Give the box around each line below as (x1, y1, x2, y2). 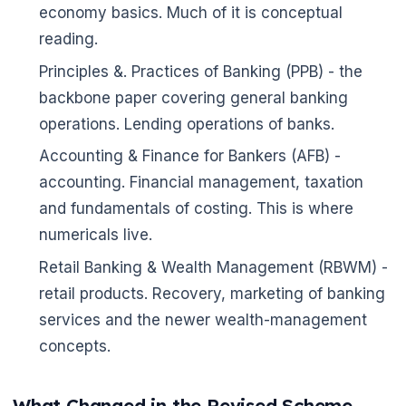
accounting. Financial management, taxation (38, 173, 363, 192)
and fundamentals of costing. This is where (38, 199, 353, 218)
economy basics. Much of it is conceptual (38, 3, 343, 22)
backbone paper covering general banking (38, 88, 348, 107)
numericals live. (38, 226, 152, 245)
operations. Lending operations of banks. (38, 114, 334, 133)
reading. (38, 29, 98, 48)
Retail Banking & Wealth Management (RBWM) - (38, 258, 388, 277)
